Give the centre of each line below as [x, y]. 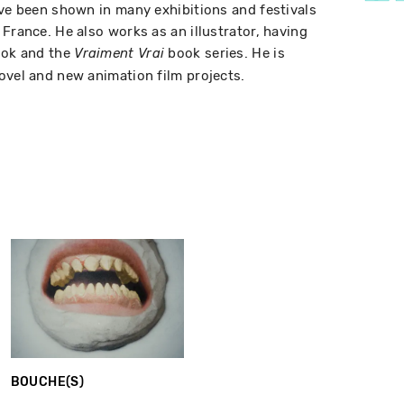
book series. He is [225, 53]
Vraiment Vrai [119, 54]
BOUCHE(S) [47, 382]
